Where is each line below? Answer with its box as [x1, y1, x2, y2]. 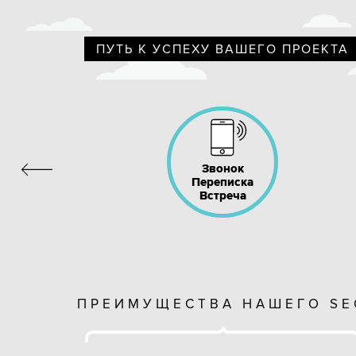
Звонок [201, 161, 244, 176]
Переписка [192, 174, 253, 190]
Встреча [199, 188, 246, 203]
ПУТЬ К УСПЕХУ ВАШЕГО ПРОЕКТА [96, 41, 349, 57]
